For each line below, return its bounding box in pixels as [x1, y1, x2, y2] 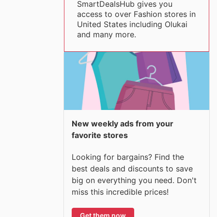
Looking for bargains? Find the [72, 152, 184, 162]
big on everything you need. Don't [72, 175, 197, 185]
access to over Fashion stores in [77, 9, 196, 19]
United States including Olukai [77, 19, 187, 29]
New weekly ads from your [72, 119, 173, 128]
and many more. [77, 30, 136, 39]
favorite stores [72, 130, 128, 140]
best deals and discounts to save [72, 163, 193, 173]
